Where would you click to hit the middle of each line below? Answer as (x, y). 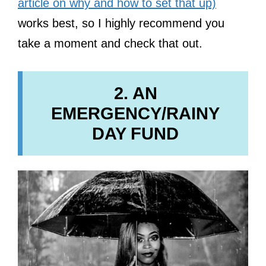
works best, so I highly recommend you (121, 23)
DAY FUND (135, 133)
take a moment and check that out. (110, 43)
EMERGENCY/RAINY (135, 113)
